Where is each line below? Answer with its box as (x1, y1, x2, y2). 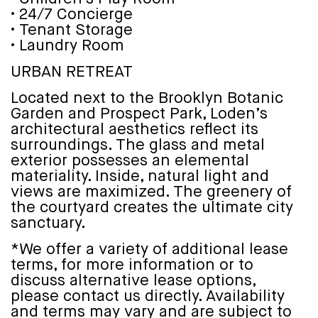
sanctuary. (11, 215, 86, 231)
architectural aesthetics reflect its (11, 121, 258, 138)
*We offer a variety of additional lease (11, 241, 288, 258)
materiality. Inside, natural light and (11, 168, 269, 185)
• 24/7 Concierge (11, 6, 136, 23)
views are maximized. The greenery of (11, 184, 292, 200)
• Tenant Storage (11, 22, 136, 38)
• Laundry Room (11, 38, 124, 54)
